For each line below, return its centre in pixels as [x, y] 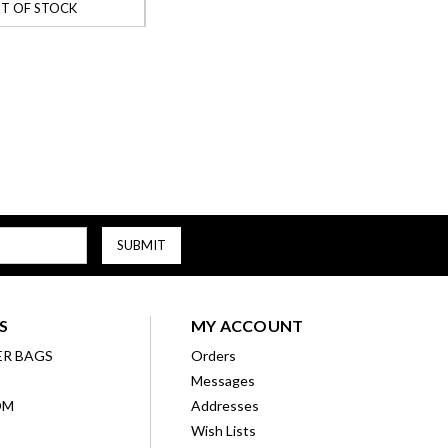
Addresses [224, 405]
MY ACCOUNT [247, 325]
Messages [222, 380]
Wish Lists [223, 430]
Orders [213, 355]
